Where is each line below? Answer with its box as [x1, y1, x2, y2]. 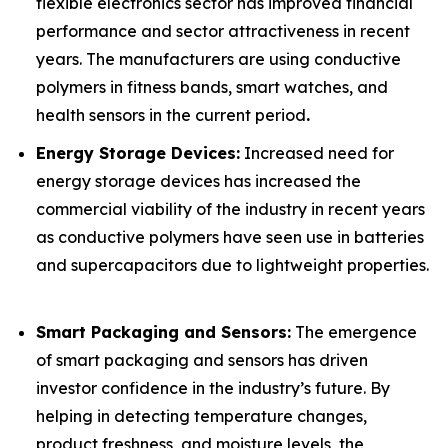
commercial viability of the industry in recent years [36, 199, 425, 220]
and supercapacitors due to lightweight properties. [36, 255, 429, 276]
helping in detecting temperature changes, [36, 405, 367, 426]
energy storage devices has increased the [36, 171, 361, 192]
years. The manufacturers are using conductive [36, 48, 401, 69]
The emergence [291, 321, 417, 342]
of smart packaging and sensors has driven [36, 349, 368, 370]
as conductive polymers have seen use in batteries [36, 227, 424, 248]
